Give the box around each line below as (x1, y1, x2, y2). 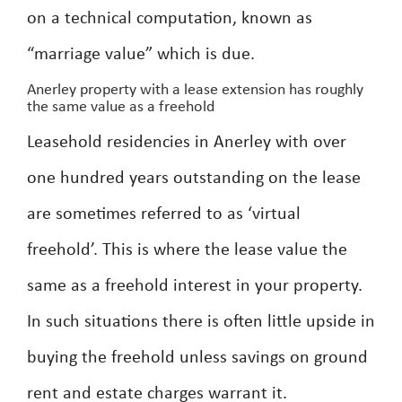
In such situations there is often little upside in (27, 313, 375, 331)
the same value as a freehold (27, 99, 214, 116)
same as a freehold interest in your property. (27, 277, 363, 295)
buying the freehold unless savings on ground (27, 349, 368, 367)
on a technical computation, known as (27, 10, 312, 28)
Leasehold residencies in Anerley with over (27, 134, 346, 152)
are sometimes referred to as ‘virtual (27, 205, 301, 223)
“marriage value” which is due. (27, 46, 255, 64)
